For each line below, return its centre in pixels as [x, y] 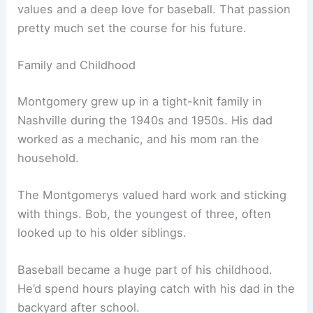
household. [49, 158]
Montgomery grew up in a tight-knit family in [140, 101]
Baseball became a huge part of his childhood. [145, 270]
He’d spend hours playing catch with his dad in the [156, 289]
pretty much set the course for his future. [132, 28]
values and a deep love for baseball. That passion [154, 9]
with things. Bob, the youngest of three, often [145, 214]
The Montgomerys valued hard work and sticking [152, 195]
